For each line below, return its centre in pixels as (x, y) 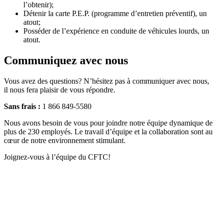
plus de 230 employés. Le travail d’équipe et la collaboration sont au (108, 132)
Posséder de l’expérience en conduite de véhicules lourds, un (116, 31)
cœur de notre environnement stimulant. (65, 141)
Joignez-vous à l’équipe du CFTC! (57, 157)
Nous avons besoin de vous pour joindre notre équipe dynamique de (108, 123)
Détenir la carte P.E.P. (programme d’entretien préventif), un (115, 14)
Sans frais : (22, 107)
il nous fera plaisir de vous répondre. (60, 90)
